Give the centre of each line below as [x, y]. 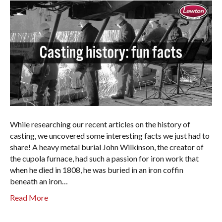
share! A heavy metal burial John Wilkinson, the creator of [107, 147]
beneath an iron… [39, 181]
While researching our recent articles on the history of [100, 124]
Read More [29, 198]
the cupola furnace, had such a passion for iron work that [104, 159]
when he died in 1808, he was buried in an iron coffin [97, 170]
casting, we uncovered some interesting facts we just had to [110, 136]
